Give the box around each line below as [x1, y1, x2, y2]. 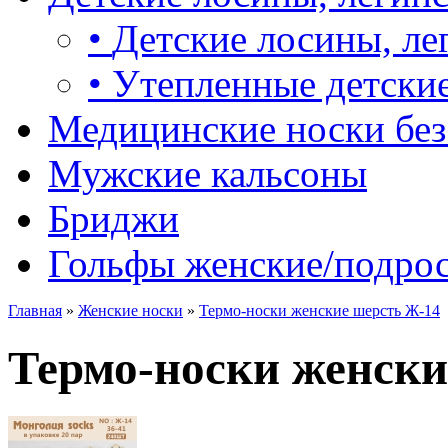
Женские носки [78, 301, 183, 319]
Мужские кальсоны [48, 151, 367, 195]
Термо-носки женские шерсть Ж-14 [199, 301, 440, 319]
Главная [8, 301, 62, 319]
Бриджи [48, 196, 179, 240]
